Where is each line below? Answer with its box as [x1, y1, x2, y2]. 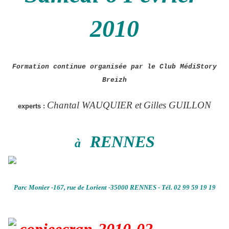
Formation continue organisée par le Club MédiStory [12, 63, 217, 71]
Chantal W [47, 100, 89, 111]
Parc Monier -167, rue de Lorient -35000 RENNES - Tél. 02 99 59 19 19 [13, 184, 216, 192]
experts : [18, 102, 45, 110]
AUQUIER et [89, 100, 142, 111]
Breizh [102, 76, 127, 84]
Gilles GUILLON [144, 100, 211, 111]
